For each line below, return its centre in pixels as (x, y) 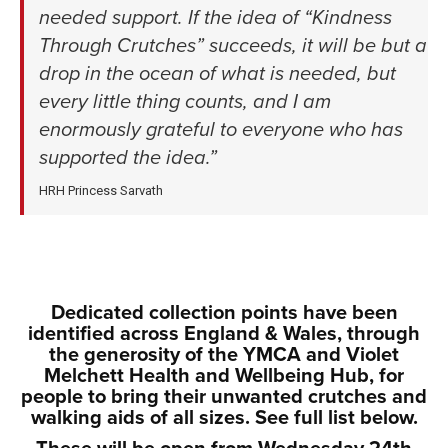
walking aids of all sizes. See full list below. (224, 418)
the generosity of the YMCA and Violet (224, 355)
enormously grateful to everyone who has (221, 130)
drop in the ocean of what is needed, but (217, 74)
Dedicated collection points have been (224, 313)
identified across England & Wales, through (224, 334)
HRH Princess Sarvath (101, 190)
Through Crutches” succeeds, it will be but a (233, 46)
